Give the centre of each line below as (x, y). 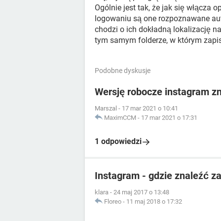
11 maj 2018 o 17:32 (154, 202)
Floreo (113, 202)
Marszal (106, 108)
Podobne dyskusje (123, 71)
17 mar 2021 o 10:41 (150, 108)
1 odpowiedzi (118, 141)
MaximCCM (120, 118)
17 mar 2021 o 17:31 (169, 118)
